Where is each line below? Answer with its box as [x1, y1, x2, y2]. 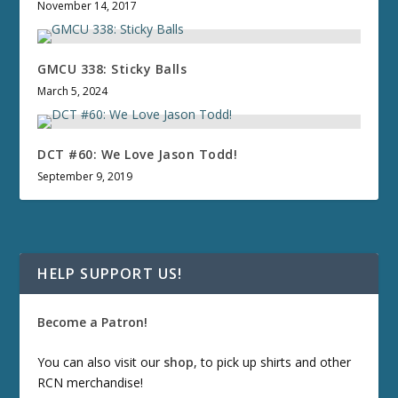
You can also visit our [37, 353, 164, 370]
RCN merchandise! [37, 373, 144, 391]
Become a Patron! [37, 313, 148, 330]
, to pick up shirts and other [194, 353, 352, 370]
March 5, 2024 [37, 83, 108, 99]
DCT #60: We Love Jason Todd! [37, 145, 238, 163]
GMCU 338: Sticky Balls [37, 60, 187, 77]
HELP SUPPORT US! [37, 263, 183, 283]
